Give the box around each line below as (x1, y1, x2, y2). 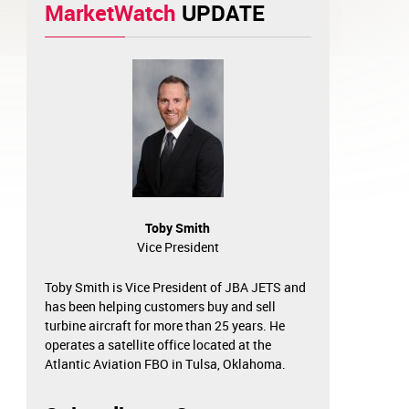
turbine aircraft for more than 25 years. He (44, 317, 285, 335)
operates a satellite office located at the (44, 336, 271, 354)
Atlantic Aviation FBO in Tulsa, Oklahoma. (44, 355, 286, 373)
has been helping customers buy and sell (44, 298, 276, 316)
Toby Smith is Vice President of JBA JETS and (44, 278, 306, 297)
